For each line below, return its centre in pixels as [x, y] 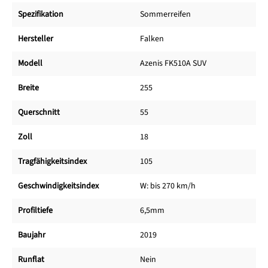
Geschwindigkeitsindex [58, 186]
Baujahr [32, 235]
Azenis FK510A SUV [173, 64]
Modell [30, 64]
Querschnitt [39, 113]
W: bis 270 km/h [168, 186]
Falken [152, 39]
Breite [28, 88]
